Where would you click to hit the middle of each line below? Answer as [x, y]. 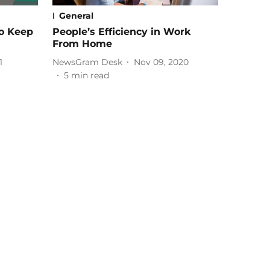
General [76, 16]
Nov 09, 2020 [161, 62]
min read [90, 76]
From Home [82, 44]
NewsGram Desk [87, 62]
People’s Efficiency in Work [121, 32]
